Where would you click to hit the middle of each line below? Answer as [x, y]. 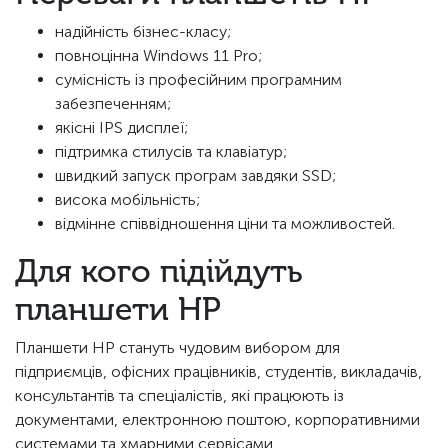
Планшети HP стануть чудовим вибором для [177, 348]
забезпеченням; [113, 104]
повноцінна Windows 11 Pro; [158, 56]
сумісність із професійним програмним [198, 80]
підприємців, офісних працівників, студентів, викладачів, [218, 372]
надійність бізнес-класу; [143, 32]
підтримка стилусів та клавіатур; [171, 152]
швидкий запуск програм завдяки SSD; [195, 176]
